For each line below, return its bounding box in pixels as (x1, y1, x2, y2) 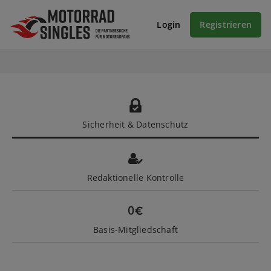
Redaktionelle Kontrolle (87, 172, 184, 184)
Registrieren (200, 19, 252, 31)
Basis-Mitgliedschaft (93, 224, 178, 236)
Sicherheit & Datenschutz (82, 119, 189, 131)
